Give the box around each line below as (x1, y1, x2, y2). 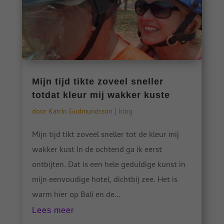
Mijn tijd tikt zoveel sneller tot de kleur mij (31, 129, 179, 142)
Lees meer (31, 206, 74, 215)
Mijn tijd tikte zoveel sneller (31, 76, 163, 87)
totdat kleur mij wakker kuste (31, 90, 170, 100)
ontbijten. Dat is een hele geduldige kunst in (31, 159, 185, 172)
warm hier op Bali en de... (31, 189, 120, 202)
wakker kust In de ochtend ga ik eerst (31, 144, 162, 157)
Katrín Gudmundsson (48, 106, 112, 118)
